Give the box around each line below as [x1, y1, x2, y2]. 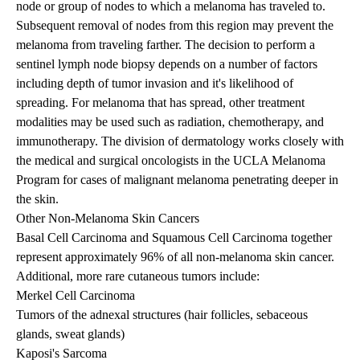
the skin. [16, 192, 59, 207]
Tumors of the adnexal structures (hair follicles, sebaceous [16, 308, 308, 322]
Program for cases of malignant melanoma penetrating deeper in [16, 173, 338, 187]
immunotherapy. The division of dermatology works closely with [16, 134, 344, 149]
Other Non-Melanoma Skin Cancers [16, 211, 199, 226]
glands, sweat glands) [16, 327, 125, 342]
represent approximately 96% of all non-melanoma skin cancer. [16, 250, 334, 264]
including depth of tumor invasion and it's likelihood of [16, 76, 293, 91]
